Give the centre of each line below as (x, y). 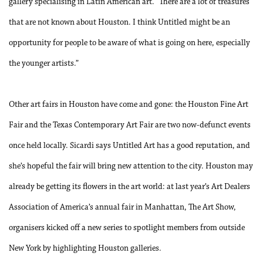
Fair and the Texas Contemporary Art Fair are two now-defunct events (130, 125)
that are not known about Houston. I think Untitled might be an (119, 23)
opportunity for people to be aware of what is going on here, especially (129, 43)
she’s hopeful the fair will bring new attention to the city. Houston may (131, 166)
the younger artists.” (44, 64)
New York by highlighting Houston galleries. (85, 249)
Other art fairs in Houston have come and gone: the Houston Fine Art (129, 105)
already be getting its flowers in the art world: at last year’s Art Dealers (129, 187)
